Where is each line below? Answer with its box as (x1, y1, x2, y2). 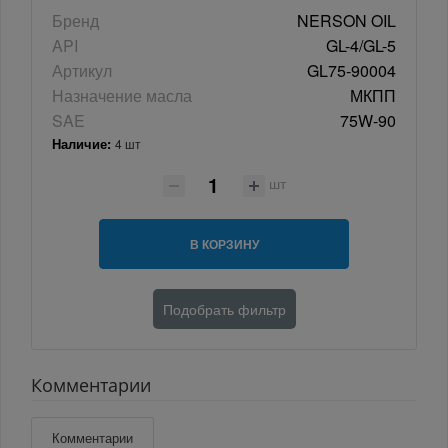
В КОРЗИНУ (189, 234, 259, 253)
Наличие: (52, 134, 115, 154)
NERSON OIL (297, 9, 396, 33)
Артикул (52, 59, 112, 83)
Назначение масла (52, 84, 192, 108)
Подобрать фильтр (162, 298, 286, 319)
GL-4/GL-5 (326, 34, 396, 58)
